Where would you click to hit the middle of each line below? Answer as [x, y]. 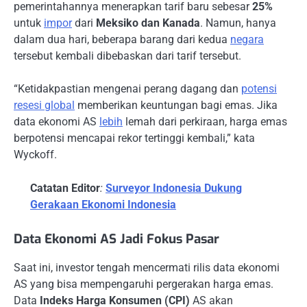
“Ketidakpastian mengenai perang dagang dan [127, 89]
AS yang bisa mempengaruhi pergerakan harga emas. [144, 284]
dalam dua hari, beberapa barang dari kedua [122, 40]
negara [247, 40]
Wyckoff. [35, 155]
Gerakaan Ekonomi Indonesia [103, 204]
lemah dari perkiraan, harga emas [205, 122]
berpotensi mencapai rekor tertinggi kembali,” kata [134, 138]
